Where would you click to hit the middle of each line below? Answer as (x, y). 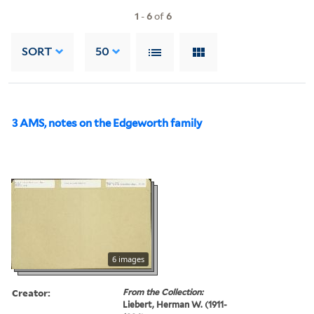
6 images (128, 259)
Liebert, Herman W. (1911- (175, 304)
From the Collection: (163, 292)
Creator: (31, 292)
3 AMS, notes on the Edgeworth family (107, 123)
